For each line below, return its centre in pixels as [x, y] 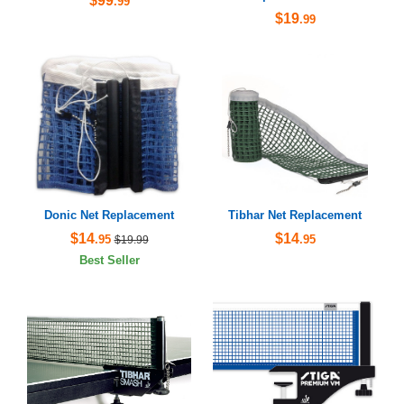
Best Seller [109, 261]
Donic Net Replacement [109, 216]
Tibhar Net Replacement [295, 216]
